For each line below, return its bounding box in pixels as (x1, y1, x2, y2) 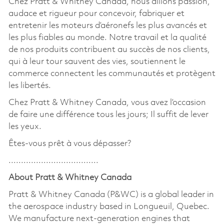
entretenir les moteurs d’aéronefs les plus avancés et (8, 21, 207, 30)
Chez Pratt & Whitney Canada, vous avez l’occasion (8, 98, 206, 107)
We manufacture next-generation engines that (8, 214, 190, 223)
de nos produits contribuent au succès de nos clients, (8, 45, 210, 54)
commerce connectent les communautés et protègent (8, 69, 215, 78)
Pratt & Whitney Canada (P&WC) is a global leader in (8, 190, 214, 199)
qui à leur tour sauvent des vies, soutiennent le (8, 57, 185, 66)
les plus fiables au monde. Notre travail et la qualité (8, 33, 206, 42)
